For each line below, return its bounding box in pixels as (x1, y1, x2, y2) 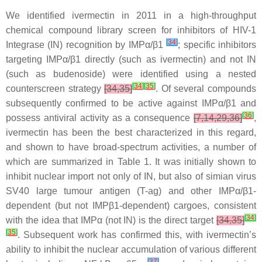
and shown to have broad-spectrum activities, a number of (6, 142, 256, 153)
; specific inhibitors (178, 40, 257, 50)
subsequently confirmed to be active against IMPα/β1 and (6, 98, 256, 109)
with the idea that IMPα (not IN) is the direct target (6, 215, 216, 226)
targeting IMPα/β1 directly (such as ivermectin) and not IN (6, 54, 256, 65)
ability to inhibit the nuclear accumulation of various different (6, 244, 256, 255)
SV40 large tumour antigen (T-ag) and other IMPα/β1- (6, 186, 256, 196)
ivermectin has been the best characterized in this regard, (6, 127, 256, 138)
